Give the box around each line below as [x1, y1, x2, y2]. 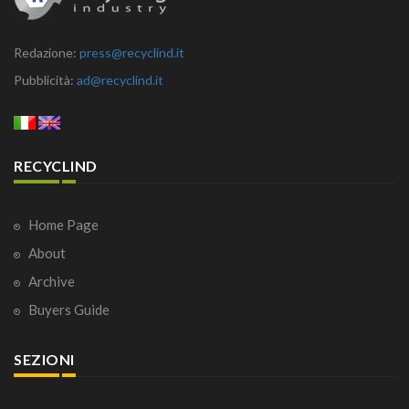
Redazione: [14, 45, 79, 61]
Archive [26, 273, 75, 290]
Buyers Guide [26, 301, 110, 319]
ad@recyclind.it [77, 72, 163, 89]
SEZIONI [14, 351, 75, 369]
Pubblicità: [14, 72, 77, 89]
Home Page [26, 216, 99, 234]
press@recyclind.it [79, 45, 184, 61]
